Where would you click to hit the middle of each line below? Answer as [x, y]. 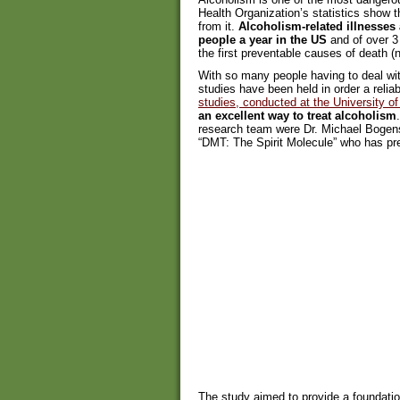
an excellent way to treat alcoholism [297, 115]
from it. [218, 27]
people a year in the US [262, 40]
